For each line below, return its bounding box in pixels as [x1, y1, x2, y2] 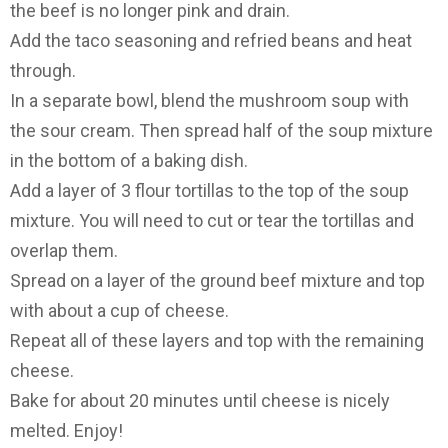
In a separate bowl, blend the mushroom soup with [10, 90, 409, 112]
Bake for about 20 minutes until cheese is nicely [10, 390, 390, 412]
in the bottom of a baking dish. [10, 150, 248, 172]
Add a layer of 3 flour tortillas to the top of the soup [10, 180, 409, 202]
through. [10, 60, 76, 82]
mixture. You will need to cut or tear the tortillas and [10, 210, 414, 232]
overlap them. [10, 240, 118, 262]
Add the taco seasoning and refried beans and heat [10, 30, 412, 52]
